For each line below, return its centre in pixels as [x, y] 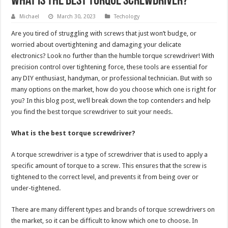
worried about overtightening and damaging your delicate [96, 45]
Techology [127, 17]
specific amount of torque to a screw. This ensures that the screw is [109, 166]
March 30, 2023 [77, 17]
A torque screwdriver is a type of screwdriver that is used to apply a [110, 155]
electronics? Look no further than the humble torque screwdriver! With [113, 56]
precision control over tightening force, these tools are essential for [110, 67]
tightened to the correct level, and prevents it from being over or [105, 177]
